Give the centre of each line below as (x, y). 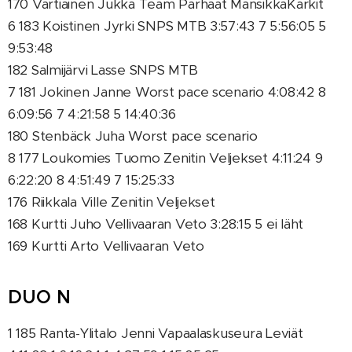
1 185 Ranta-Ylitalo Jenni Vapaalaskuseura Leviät (156, 333)
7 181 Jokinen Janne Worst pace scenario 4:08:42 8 (167, 92)
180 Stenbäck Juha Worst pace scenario (133, 136)
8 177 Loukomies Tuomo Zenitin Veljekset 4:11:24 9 (165, 158)
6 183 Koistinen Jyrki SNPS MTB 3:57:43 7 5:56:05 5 (167, 26)
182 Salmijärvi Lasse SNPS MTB (103, 70)
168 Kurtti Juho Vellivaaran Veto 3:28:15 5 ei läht (156, 224)
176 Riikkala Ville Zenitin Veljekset (112, 202)
